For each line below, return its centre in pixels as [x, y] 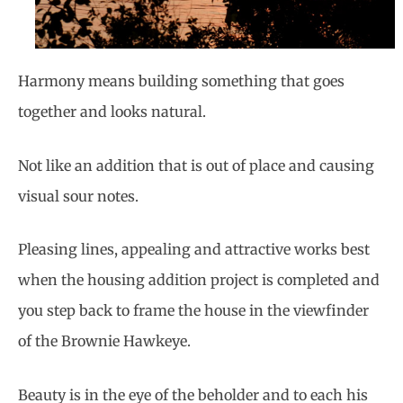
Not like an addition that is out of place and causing [196, 165]
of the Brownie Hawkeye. [104, 341]
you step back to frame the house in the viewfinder [193, 311]
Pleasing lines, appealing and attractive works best [194, 250]
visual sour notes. [78, 196]
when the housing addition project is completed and [199, 280]
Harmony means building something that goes [181, 81]
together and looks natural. [112, 112]
